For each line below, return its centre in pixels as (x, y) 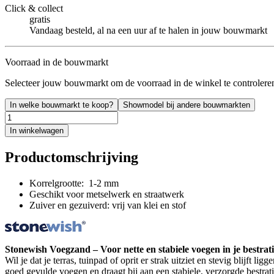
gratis (40, 19)
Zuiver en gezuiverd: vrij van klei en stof (108, 205)
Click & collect (34, 8)
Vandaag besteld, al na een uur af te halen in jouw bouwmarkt (148, 30)
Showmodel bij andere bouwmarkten (187, 105)
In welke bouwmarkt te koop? (61, 105)
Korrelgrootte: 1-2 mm (74, 183)
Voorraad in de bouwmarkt (57, 62)
